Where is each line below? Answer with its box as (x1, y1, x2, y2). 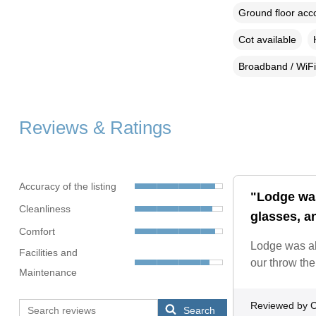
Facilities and (18, 246, 78, 258)
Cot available (238, 33, 296, 45)
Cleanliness (18, 203, 71, 215)
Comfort (18, 226, 55, 238)
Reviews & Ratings (18, 117, 171, 138)
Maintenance (18, 266, 77, 278)
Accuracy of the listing (18, 181, 116, 193)
